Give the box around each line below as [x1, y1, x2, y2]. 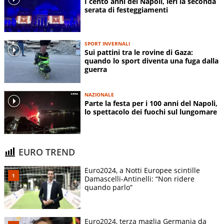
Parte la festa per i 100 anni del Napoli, [84, 98, 217, 108]
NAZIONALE [84, 90, 114, 98]
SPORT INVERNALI [84, 39, 130, 47]
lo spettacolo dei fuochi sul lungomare [84, 106, 217, 116]
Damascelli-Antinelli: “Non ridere [84, 174, 194, 184]
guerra [84, 64, 107, 74]
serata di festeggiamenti [84, 4, 168, 14]
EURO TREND [16, 145, 75, 158]
